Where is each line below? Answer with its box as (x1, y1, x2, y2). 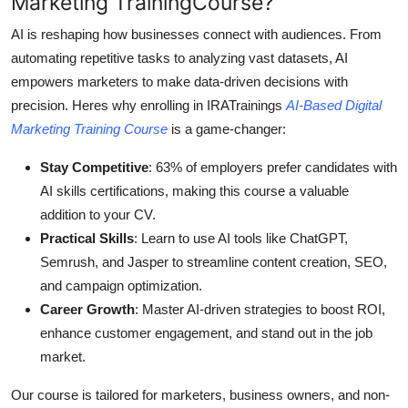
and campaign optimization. (40, 278, 202, 294)
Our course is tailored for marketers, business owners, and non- (11, 387, 390, 403)
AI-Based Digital (286, 97, 382, 114)
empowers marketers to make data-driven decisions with (11, 74, 348, 90)
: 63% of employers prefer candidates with (148, 159, 397, 176)
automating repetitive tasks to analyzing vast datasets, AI (11, 50, 348, 66)
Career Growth (40, 301, 135, 318)
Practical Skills (40, 230, 134, 247)
